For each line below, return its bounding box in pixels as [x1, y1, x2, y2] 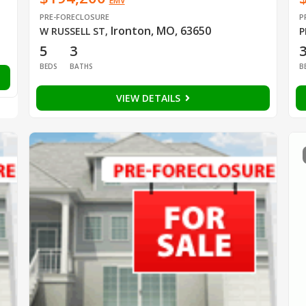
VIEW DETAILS [115, 91, 183, 105]
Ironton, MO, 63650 [110, 23, 211, 38]
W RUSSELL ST [39, 24, 105, 38]
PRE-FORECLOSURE [39, 11, 109, 22]
